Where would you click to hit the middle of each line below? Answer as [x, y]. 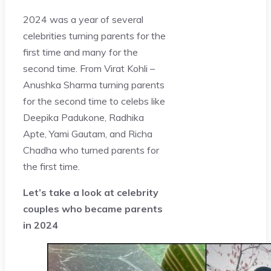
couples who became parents [93, 208]
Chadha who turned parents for [91, 150]
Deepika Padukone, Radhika [83, 117]
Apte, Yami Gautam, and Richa [88, 133]
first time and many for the [80, 52]
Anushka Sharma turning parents [94, 84]
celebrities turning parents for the [94, 35]
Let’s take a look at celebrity [91, 192]
